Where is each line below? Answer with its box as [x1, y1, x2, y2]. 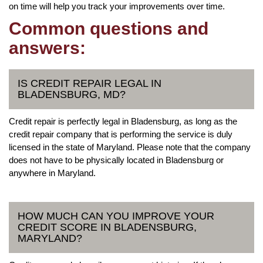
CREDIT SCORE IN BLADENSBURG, [18, 221, 197, 233]
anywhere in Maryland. [9, 167, 96, 178]
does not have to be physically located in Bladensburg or [9, 154, 224, 165]
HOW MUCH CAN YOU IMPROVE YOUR [18, 210, 214, 222]
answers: [9, 38, 86, 58]
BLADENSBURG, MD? [18, 88, 126, 100]
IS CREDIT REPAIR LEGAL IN [18, 77, 161, 89]
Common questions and [9, 18, 208, 38]
